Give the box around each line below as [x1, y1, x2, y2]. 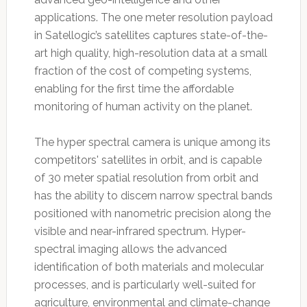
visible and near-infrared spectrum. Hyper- [34, 224, 246, 238]
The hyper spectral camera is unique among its [34, 135, 271, 149]
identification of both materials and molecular [34, 260, 264, 273]
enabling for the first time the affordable [34, 82, 234, 95]
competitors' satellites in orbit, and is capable [34, 153, 262, 167]
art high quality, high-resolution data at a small [34, 46, 267, 60]
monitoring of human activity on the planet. [34, 99, 252, 113]
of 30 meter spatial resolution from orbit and [34, 171, 258, 184]
